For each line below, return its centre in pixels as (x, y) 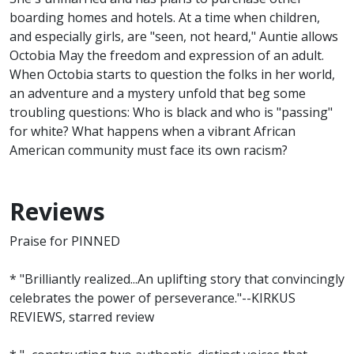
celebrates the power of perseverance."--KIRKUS (153, 298)
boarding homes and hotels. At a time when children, (165, 18)
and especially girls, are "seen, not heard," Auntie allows (174, 37)
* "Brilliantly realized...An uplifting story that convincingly (177, 279)
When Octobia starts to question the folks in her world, (172, 75)
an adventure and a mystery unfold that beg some (158, 94)
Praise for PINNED (65, 241)
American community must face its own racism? (149, 151)
